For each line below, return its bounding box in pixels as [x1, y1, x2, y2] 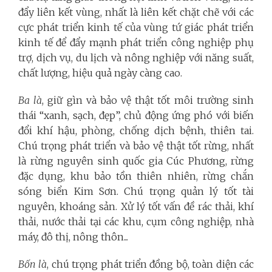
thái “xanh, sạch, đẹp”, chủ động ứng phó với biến [18, 109, 254, 121]
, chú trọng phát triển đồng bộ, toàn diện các [47, 257, 254, 270]
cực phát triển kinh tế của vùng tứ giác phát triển [18, 21, 254, 33]
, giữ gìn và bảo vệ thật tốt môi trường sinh [42, 93, 254, 106]
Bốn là [18, 257, 47, 270]
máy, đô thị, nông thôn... [18, 230, 128, 243]
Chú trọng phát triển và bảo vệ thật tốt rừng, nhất [18, 139, 254, 152]
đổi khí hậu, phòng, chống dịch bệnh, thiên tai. [18, 124, 254, 137]
